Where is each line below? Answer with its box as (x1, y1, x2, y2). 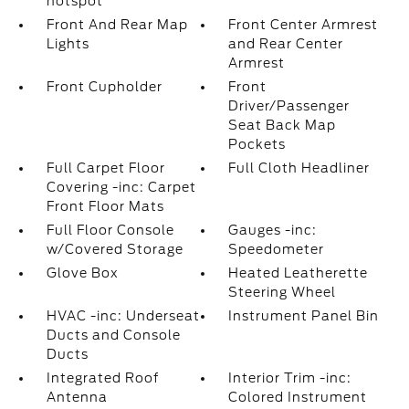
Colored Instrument (228, 390, 368, 404)
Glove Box (46, 266, 119, 280)
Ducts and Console (46, 328, 181, 342)
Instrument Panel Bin (228, 309, 380, 323)
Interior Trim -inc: (228, 371, 352, 385)
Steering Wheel (228, 285, 337, 299)
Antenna (46, 390, 108, 404)
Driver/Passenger (228, 99, 351, 113)
